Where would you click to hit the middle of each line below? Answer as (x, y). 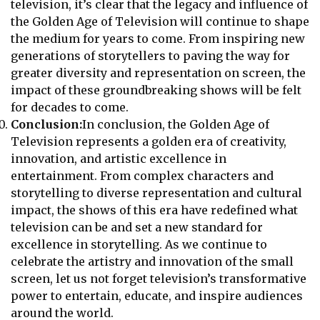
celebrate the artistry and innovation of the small (152, 261)
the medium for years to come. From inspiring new (158, 38)
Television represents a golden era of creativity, (149, 141)
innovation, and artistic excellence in (119, 158)
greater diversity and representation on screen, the (158, 72)
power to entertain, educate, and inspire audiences (157, 295)
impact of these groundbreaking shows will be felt (156, 90)
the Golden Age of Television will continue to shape (160, 21)
